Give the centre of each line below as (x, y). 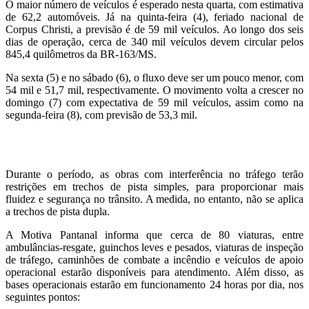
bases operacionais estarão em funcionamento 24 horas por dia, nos (154, 284)
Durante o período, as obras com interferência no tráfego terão (154, 174)
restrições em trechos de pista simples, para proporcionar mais (154, 186)
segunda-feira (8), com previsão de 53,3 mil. (101, 114)
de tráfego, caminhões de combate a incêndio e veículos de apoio (154, 259)
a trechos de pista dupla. (58, 211)
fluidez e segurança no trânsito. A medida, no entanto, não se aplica (154, 199)
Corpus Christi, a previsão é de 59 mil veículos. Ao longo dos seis (154, 29)
